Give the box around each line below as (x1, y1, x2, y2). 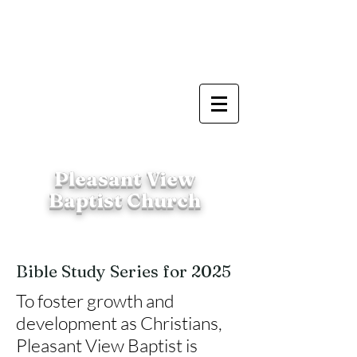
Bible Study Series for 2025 (16, 261, 231, 281)
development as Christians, (16, 312, 222, 334)
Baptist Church (48, 188, 201, 212)
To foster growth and (16, 289, 175, 312)
